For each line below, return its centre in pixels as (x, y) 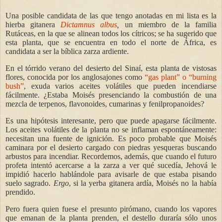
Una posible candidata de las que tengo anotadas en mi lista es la (111, 16)
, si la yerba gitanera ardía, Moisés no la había (143, 183)
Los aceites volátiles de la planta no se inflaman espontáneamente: (111, 129)
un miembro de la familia (168, 25)
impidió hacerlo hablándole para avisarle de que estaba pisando (111, 174)
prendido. (20, 192)
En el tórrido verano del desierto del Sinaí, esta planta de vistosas (111, 68)
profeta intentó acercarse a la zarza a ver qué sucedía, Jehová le (111, 165)
